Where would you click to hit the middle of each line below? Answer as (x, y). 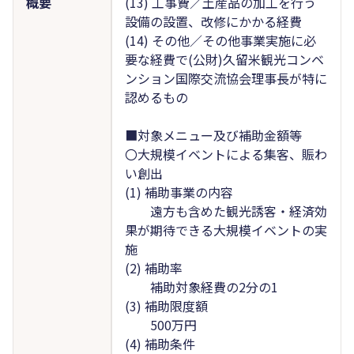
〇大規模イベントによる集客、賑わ (226, 154)
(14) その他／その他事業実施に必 (220, 40)
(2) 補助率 (153, 267)
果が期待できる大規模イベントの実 (226, 230)
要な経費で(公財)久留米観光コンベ (224, 59)
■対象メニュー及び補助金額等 (213, 135)
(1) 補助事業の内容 (179, 192)
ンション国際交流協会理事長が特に (226, 78)
